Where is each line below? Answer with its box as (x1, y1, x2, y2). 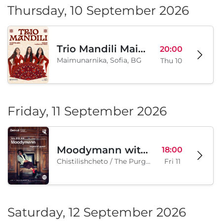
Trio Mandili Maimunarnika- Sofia (138, 43, 146, 55)
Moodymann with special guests (141, 144, 148, 156)
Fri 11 (164, 157, 181, 166)
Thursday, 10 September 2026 (7, 2, 189, 18)
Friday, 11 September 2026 (7, 104, 167, 119)
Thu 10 (160, 56, 183, 65)
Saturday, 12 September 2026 (7, 204, 186, 220)
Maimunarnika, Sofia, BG (57, 56, 142, 65)
